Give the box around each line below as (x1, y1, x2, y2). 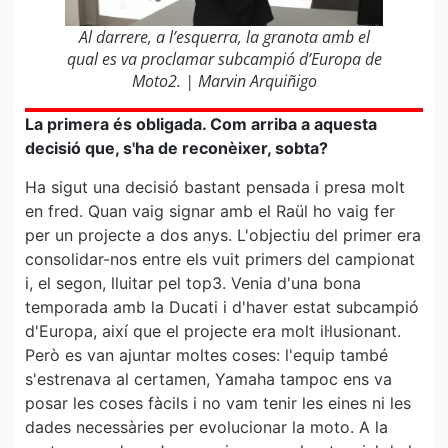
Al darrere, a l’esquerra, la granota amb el (78, 26, 370, 49)
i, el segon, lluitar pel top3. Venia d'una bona (25, 272, 361, 293)
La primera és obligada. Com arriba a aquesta (25, 114, 377, 135)
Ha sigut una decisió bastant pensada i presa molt (25, 176, 405, 197)
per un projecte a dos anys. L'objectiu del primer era (25, 224, 421, 245)
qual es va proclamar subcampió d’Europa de (66, 48, 382, 71)
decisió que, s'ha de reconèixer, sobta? (25, 138, 328, 159)
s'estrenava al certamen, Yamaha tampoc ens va (25, 368, 392, 389)
